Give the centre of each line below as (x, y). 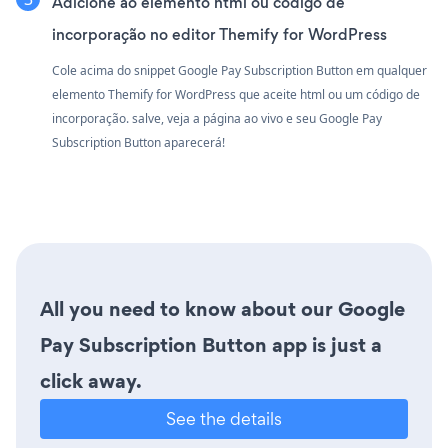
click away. (91, 381)
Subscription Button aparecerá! (138, 143)
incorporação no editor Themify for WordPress (219, 35)
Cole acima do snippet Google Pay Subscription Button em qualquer (239, 71)
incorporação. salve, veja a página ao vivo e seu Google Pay (217, 119)
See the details (224, 419)
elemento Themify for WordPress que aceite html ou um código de (236, 95)
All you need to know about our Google (222, 309)
